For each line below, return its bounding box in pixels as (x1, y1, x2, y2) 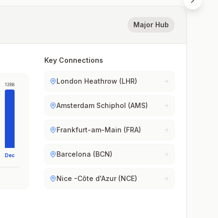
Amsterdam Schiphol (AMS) (56, 101, 148, 109)
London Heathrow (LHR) (56, 77, 138, 85)
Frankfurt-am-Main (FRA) (56, 126, 142, 134)
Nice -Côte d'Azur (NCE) (56, 174, 138, 182)
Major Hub (133, 20, 169, 29)
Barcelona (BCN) (56, 150, 113, 158)
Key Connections (44, 56, 104, 64)
